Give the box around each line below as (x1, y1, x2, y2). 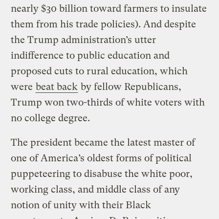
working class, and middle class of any (11, 184, 180, 196)
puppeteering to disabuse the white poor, (11, 168, 193, 180)
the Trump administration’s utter (11, 34, 156, 46)
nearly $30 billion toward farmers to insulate (11, 3, 207, 15)
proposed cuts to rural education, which (11, 66, 188, 77)
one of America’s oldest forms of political (11, 153, 192, 164)
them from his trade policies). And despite (11, 19, 197, 30)
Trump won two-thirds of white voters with (11, 97, 205, 109)
